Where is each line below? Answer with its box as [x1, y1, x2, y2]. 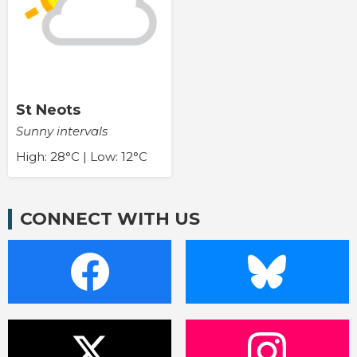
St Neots [16, 101, 80, 120]
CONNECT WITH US [20, 207, 200, 229]
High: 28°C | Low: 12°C [16, 149, 147, 165]
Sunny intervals [16, 124, 108, 139]
